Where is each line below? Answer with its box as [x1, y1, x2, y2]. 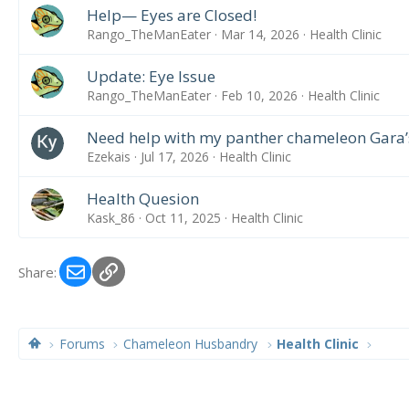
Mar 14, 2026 [220, 25, 299, 43]
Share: [18, 262, 57, 281]
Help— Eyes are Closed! [86, 4, 257, 26]
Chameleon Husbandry [123, 335, 258, 352]
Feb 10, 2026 [220, 86, 298, 104]
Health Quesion [86, 187, 199, 209]
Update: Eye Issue [86, 65, 215, 87]
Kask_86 [86, 208, 135, 226]
